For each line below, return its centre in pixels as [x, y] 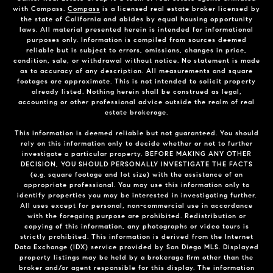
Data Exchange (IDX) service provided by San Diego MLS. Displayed [136, 246]
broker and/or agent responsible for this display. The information [136, 267]
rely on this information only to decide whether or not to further [136, 143]
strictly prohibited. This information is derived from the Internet [136, 236]
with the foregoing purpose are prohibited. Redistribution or [136, 215]
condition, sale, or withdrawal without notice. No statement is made [136, 60]
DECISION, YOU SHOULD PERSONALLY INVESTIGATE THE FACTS [136, 164]
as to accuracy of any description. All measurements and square [136, 70]
